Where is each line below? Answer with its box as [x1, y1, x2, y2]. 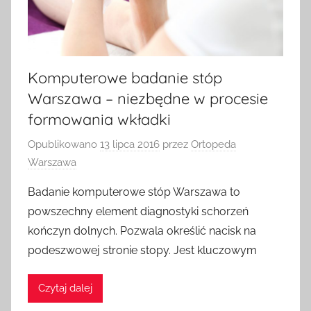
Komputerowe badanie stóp [28, 68, 222, 88]
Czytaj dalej [38, 282, 92, 295]
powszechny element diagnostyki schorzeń [28, 204, 249, 218]
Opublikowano [28, 137, 100, 151]
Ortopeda [191, 137, 236, 151]
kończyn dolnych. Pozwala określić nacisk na [28, 224, 256, 237]
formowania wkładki [28, 110, 171, 130]
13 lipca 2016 [100, 137, 160, 151]
